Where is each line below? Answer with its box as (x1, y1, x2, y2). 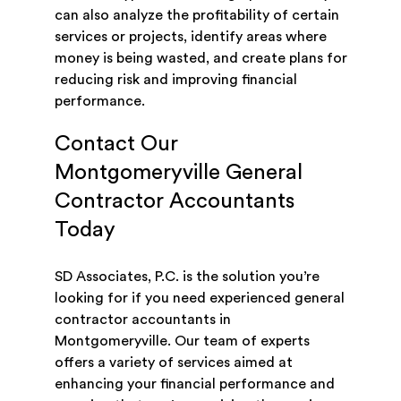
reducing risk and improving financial (54, 73, 297, 88)
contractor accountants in (54, 312, 231, 328)
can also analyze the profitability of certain (54, 8, 339, 23)
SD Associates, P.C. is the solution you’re (54, 269, 320, 285)
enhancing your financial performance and (54, 377, 335, 392)
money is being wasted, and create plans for (54, 51, 347, 66)
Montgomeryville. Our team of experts (54, 334, 310, 349)
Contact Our (54, 133, 178, 156)
